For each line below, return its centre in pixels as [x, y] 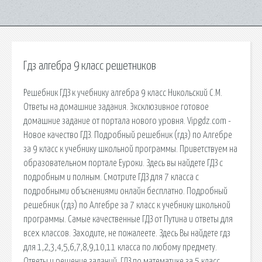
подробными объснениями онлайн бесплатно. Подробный [125, 191]
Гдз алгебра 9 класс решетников [90, 66]
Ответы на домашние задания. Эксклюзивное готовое [116, 107]
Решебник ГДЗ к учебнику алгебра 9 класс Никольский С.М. [123, 93]
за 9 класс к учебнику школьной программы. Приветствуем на [130, 149]
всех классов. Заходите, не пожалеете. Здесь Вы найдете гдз [127, 233]
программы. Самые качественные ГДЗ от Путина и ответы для [128, 219]
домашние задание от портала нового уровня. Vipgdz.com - [127, 121]
